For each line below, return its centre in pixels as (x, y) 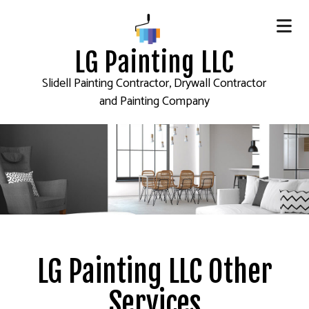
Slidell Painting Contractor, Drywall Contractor (154, 84)
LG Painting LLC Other (154, 271)
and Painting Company (154, 102)
